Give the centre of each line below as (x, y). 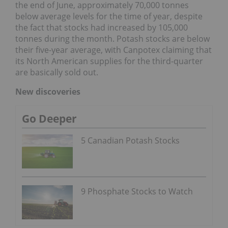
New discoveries (48, 92)
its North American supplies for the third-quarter (109, 61)
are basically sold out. (57, 73)
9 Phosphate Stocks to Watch (137, 192)
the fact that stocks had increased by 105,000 (102, 28)
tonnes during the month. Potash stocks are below (112, 39)
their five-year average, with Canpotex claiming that (113, 50)
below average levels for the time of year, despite (109, 17)
